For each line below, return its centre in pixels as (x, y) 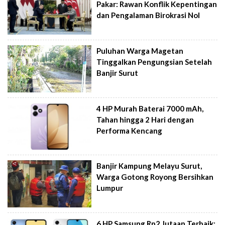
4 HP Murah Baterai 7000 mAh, (150, 108)
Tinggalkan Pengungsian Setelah (154, 62)
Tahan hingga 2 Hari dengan (145, 119)
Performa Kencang (130, 130)
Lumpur (110, 188)
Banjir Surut (118, 73)
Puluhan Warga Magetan (140, 51)
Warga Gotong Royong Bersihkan (155, 177)
